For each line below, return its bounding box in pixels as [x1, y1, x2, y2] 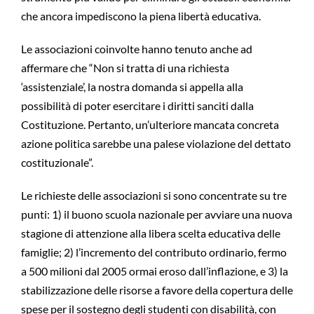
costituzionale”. [20, 156, 93, 170]
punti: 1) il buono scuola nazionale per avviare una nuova [20, 207, 292, 221]
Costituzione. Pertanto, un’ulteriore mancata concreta [20, 118, 279, 132]
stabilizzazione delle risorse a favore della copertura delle [20, 283, 293, 297]
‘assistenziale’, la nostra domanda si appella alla [20, 80, 243, 94]
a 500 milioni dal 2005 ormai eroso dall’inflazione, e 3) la [20, 264, 288, 278]
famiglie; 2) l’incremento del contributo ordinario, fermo [20, 245, 287, 259]
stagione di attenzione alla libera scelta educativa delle [20, 226, 280, 240]
